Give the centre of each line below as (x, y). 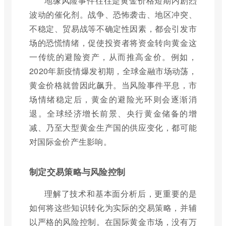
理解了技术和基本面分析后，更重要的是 (121, 193)
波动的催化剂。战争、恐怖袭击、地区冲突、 (113, 14)
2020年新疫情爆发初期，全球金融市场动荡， (113, 71)
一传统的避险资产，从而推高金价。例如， (113, 56)
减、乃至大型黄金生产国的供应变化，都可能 (113, 127)
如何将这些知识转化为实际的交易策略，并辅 (113, 207)
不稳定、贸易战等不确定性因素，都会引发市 (113, 28)
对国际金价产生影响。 (71, 141)
